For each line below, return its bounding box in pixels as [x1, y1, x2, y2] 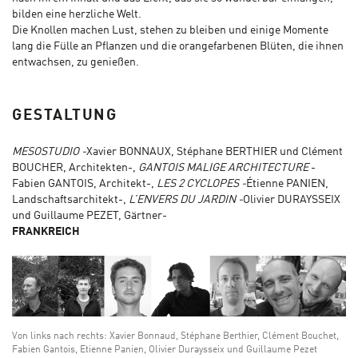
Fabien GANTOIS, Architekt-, [12, 178, 157, 190]
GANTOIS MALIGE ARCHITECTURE [138, 162, 311, 174]
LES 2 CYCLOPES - [157, 178, 246, 190]
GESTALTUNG [12, 107, 117, 123]
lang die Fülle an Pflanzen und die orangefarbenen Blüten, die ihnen [12, 41, 344, 53]
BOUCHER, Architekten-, [12, 162, 138, 174]
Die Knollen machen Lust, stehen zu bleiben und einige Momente [12, 25, 328, 37]
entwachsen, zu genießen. [12, 57, 139, 69]
